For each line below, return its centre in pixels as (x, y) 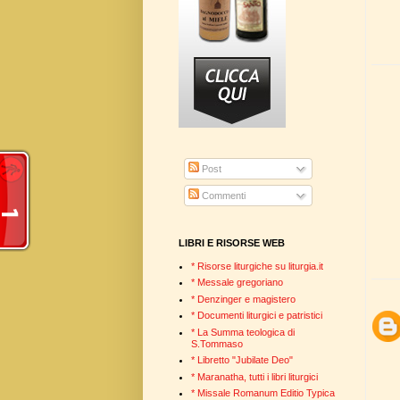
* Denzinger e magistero (243, 299)
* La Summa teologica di (242, 332)
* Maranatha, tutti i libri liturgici (254, 376)
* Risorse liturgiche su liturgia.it (257, 266)
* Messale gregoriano (237, 283)
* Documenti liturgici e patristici (256, 316)
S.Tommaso (217, 343)
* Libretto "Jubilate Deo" (242, 360)
